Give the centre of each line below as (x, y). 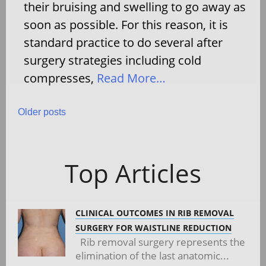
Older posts (42, 112)
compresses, (59, 78)
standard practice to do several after (123, 42)
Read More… (130, 78)
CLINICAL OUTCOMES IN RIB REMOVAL (155, 213)
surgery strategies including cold (113, 60)
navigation (75, 154)
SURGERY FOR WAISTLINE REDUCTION (153, 227)
